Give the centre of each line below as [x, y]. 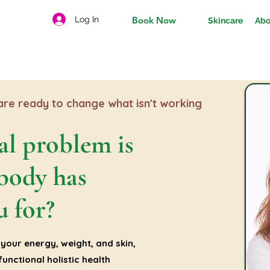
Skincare [225, 20]
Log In [86, 19]
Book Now [154, 20]
